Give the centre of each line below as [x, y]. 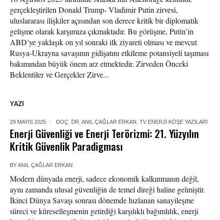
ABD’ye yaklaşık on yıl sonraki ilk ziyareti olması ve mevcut [103, 42]
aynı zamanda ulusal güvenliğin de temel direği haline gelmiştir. [108, 190]
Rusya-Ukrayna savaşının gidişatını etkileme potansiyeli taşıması [109, 53]
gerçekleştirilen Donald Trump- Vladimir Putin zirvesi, [94, 10]
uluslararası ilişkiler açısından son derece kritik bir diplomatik [104, 21]
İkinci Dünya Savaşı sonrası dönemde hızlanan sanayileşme [102, 200]
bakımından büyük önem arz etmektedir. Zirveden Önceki [99, 64]
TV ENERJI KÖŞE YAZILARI [174, 122]
